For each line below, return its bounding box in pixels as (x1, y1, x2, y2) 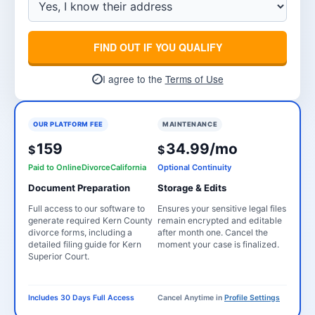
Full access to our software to (28, 203, 145, 214)
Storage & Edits (157, 182, 226, 193)
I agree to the (102, 72, 165, 86)
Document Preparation (28, 182, 130, 193)
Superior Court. (28, 251, 89, 262)
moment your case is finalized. (157, 239, 279, 250)
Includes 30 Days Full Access (28, 293, 134, 302)
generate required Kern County (28, 215, 153, 226)
